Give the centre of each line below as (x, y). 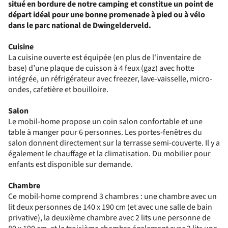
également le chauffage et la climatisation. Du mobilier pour (109, 154)
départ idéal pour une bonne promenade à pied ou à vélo (107, 15)
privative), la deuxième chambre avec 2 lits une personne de (109, 218)
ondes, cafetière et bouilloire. (58, 90)
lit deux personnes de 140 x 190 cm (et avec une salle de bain (110, 207)
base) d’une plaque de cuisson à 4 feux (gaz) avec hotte (101, 68)
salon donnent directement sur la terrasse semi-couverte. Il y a (114, 143)
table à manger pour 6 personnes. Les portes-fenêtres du (105, 132)
